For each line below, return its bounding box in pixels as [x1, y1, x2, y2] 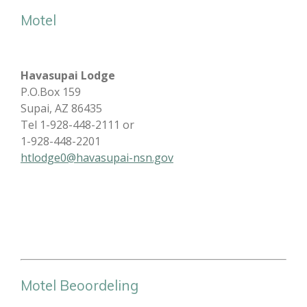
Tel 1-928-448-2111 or [21, 117, 134, 133]
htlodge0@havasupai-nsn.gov [21, 150, 173, 166]
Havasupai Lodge [21, 68, 115, 84]
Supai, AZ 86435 [21, 101, 102, 116]
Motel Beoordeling [21, 276, 138, 295]
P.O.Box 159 [21, 84, 81, 100]
